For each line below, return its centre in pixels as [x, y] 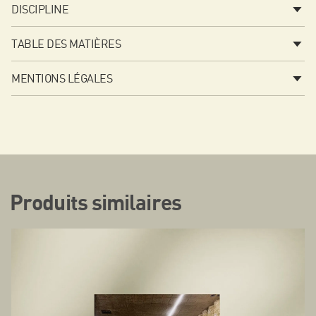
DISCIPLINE [40, 9]
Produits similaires [96, 204]
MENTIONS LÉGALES [62, 78]
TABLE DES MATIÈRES [66, 43]
